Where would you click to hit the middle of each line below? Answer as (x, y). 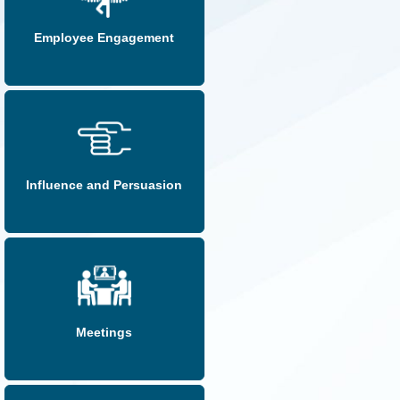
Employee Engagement (104, 38)
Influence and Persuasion (104, 185)
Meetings (104, 333)
